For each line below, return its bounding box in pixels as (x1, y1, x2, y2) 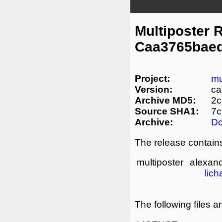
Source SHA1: (135, 106, 199, 116)
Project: (135, 73, 170, 84)
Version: (135, 84, 172, 95)
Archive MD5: (135, 95, 196, 106)
